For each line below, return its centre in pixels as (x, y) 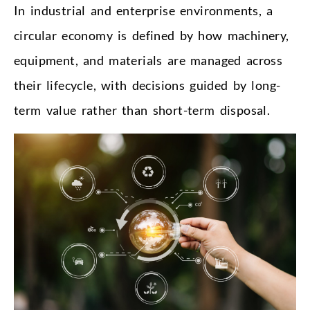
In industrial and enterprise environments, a (144, 10)
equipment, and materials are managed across (148, 60)
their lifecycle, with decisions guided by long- (147, 85)
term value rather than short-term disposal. (142, 110)
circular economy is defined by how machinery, (152, 35)
